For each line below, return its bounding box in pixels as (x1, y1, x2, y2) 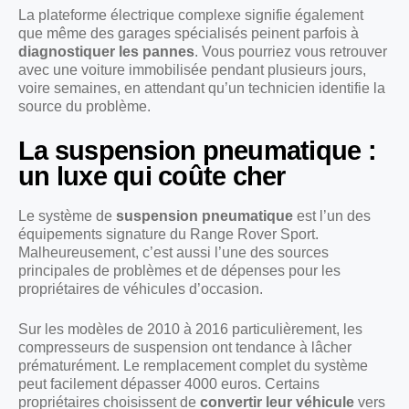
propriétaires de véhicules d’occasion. (18, 280, 263, 297)
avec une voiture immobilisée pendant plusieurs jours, (18, 61, 366, 78)
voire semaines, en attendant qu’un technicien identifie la (18, 79, 385, 96)
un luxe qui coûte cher (18, 161, 286, 191)
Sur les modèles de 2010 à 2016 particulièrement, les (18, 320, 362, 337)
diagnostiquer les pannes (18, 43, 194, 59)
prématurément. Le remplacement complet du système (18, 357, 368, 373)
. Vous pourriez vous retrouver (194, 43, 387, 59)
